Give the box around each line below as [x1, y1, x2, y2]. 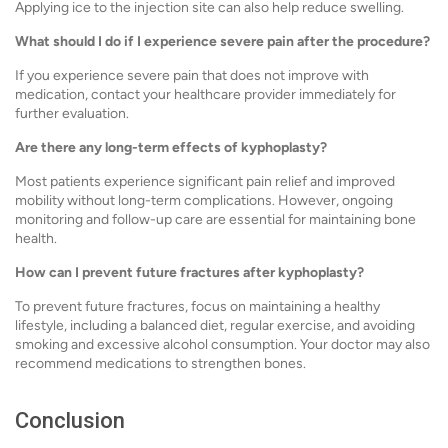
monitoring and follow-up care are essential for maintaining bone [15, 211, 416, 228]
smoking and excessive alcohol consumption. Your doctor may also [15, 336, 430, 353]
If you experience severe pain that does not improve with [15, 67, 369, 84]
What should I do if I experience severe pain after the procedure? [15, 33, 430, 50]
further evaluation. [15, 105, 129, 122]
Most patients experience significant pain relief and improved [15, 173, 395, 190]
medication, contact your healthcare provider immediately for [15, 86, 396, 103]
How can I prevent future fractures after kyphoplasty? [15, 264, 364, 281]
